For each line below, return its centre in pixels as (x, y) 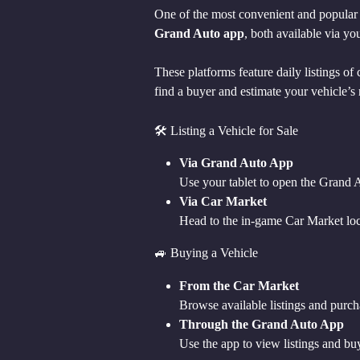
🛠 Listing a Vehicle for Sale (226, 130)
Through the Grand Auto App (262, 324)
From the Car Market (239, 285)
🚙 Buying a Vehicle (206, 253)
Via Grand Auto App (236, 163)
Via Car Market (223, 202)
